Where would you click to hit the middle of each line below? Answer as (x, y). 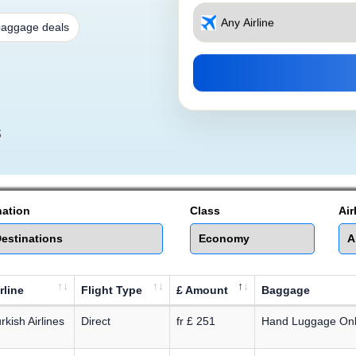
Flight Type (112, 290)
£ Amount (202, 290)
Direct (96, 321)
